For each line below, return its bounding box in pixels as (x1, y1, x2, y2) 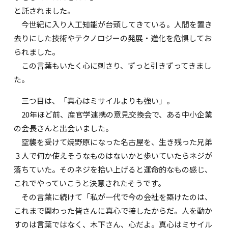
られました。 (14, 46, 60, 58)
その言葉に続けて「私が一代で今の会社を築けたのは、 (14, 191, 213, 203)
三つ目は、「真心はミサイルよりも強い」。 (14, 95, 175, 106)
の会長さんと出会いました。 (14, 123, 113, 134)
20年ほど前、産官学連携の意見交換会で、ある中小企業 (14, 109, 213, 120)
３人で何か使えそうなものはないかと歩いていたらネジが (14, 150, 213, 161)
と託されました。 (14, 5, 75, 16)
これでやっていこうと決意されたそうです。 (14, 178, 166, 189)
